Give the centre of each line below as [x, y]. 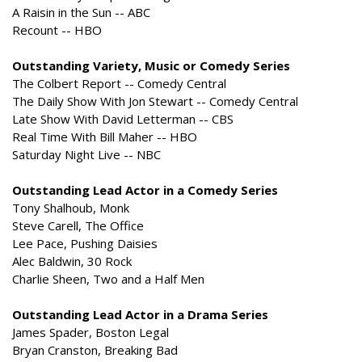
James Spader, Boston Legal [90, 332]
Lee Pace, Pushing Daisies [85, 243]
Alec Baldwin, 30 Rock [72, 261]
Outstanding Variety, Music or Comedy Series [151, 65]
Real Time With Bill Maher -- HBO [105, 137]
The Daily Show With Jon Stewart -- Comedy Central [155, 101]
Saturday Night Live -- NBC [86, 154]
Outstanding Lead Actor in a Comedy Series [145, 190]
